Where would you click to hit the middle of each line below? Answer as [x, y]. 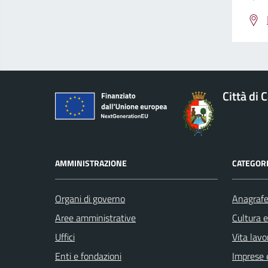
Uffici [65, 237]
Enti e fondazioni [88, 256]
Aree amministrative [95, 218]
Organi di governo [90, 199]
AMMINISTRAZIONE [91, 163]
